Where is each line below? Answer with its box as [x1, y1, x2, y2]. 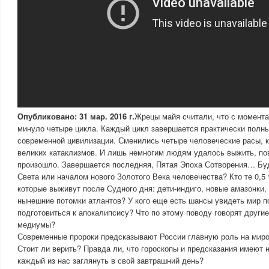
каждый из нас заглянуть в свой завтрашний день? [17, 255, 204, 266]
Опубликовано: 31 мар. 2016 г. [17, 110, 134, 122]
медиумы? [17, 219, 55, 230]
